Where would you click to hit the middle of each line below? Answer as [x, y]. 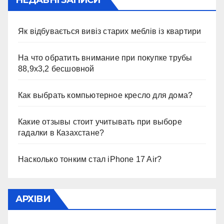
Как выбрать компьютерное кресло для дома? [105, 95]
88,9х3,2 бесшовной [56, 69]
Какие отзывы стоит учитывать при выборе [100, 122]
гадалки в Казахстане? [61, 133]
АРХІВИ [33, 199]
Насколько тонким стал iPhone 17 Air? [90, 159]
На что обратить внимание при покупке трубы [105, 58]
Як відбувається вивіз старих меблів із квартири [110, 31]
